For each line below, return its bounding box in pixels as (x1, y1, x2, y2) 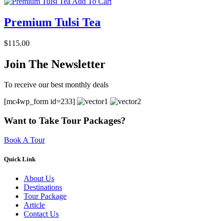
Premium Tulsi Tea (4, 15, 101, 29)
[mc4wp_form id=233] (4, 97, 77, 106)
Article (24, 201, 45, 210)
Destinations (24, 183, 62, 192)
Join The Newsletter (4, 57, 106, 71)
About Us (24, 174, 54, 183)
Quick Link (4, 155, 36, 163)
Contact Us (24, 210, 59, 219)
